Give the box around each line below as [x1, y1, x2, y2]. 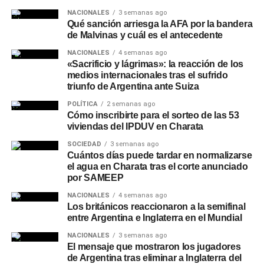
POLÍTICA [67, 100, 98, 108]
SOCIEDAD [67, 140, 101, 148]
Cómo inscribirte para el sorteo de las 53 [67, 110, 239, 120]
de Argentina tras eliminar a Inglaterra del [67, 253, 242, 263]
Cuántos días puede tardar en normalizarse [67, 150, 252, 160]
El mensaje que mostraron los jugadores [67, 242, 241, 252]
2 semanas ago [106, 100, 155, 108]
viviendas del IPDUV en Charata [67, 121, 204, 131]
